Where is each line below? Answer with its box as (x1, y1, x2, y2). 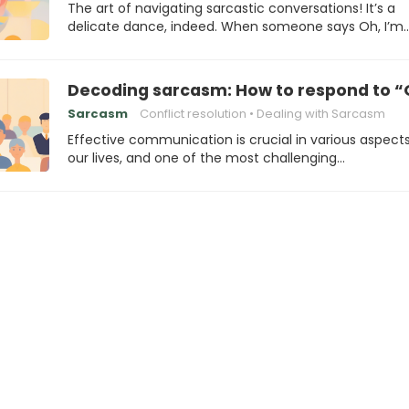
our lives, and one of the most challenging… (68, 149, 345, 167)
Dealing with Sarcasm (257, 105, 385, 122)
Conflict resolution (140, 105, 246, 122)
